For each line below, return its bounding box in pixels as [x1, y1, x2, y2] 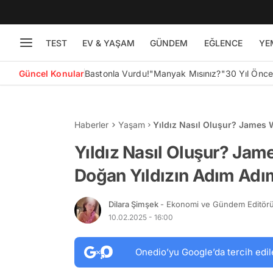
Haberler [74, 119, 108, 130]
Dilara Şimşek [108, 199, 160, 209]
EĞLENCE [204, 37, 243, 48]
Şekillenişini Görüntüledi [152, 132, 256, 143]
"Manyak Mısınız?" [149, 68, 225, 79]
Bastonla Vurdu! [85, 68, 149, 79]
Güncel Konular [18, 68, 85, 79]
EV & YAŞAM [82, 37, 135, 48]
